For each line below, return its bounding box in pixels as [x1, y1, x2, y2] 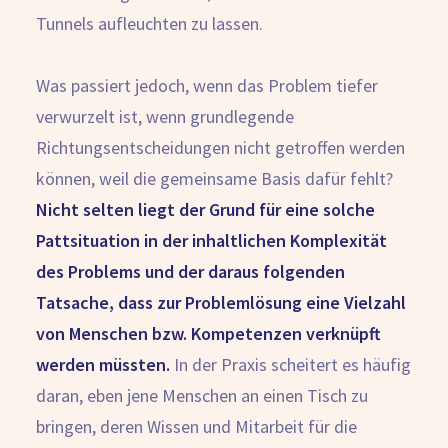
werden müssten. [36, 353, 170, 376]
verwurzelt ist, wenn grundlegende [36, 105, 294, 128]
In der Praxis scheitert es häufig [170, 353, 411, 376]
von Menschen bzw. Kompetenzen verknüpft [36, 322, 381, 345]
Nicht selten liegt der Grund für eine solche [36, 198, 375, 221]
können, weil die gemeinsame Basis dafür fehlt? [36, 167, 393, 190]
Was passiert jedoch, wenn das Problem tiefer [36, 74, 378, 97]
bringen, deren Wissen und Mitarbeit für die [36, 415, 357, 438]
